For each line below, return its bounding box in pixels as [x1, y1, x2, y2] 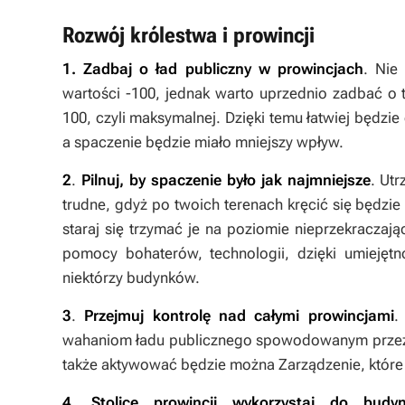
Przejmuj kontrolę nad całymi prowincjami [84, 306, 394, 325]
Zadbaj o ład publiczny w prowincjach [83, 60, 363, 78]
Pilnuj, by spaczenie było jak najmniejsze [80, 171, 371, 189]
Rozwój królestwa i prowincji [62, 23, 315, 48]
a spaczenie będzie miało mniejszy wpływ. [62, 133, 344, 151]
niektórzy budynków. [62, 268, 200, 287]
